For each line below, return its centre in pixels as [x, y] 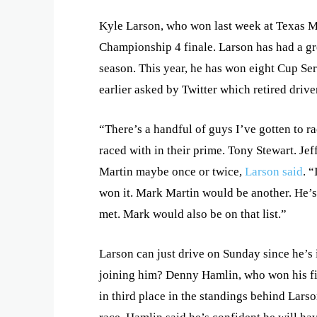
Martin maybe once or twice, [172, 172]
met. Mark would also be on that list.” [196, 214]
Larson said [274, 172]
